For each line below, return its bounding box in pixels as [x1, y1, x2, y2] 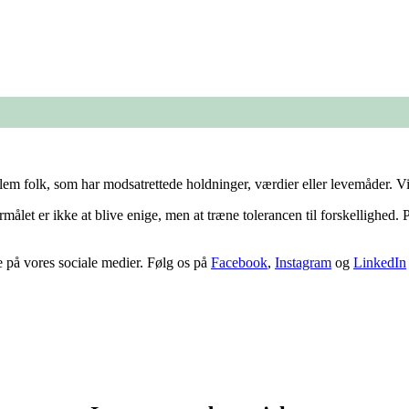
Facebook [211, 255, 267, 270]
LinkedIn [353, 255, 406, 270]
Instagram [275, 255, 331, 270]
